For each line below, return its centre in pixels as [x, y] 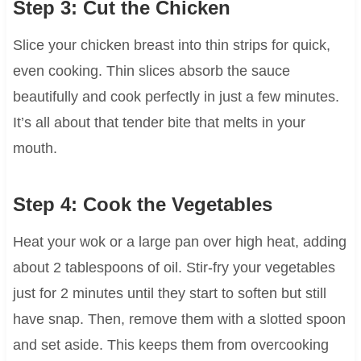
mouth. [35, 149]
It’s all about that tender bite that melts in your [159, 123]
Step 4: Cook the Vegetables [142, 205]
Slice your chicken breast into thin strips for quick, [171, 46]
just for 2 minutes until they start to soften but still [169, 294]
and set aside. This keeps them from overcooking [170, 345]
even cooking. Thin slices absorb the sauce [151, 71]
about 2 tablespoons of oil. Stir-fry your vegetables [174, 268]
